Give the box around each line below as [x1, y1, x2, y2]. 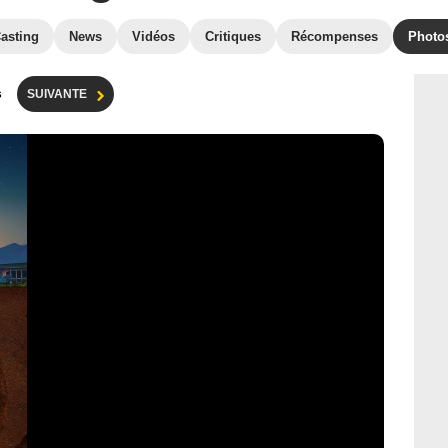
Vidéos [132, 29, 175, 44]
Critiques [205, 29, 261, 44]
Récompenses [291, 29, 378, 44]
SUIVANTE [27, 87, 87, 101]
